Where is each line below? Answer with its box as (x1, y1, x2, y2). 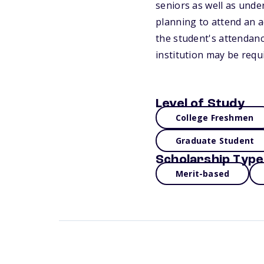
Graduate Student (176, 135, 255, 146)
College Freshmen (176, 112, 254, 123)
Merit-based (176, 168, 230, 179)
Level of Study (156, 97, 245, 110)
